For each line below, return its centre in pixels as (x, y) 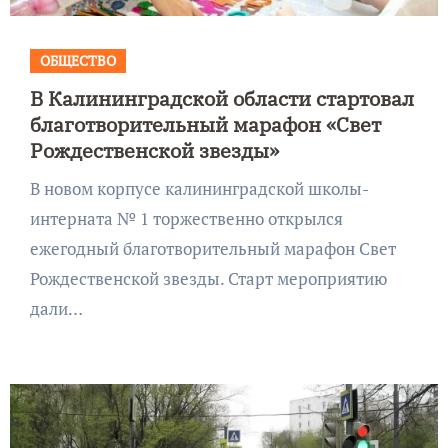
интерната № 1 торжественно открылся (186, 218)
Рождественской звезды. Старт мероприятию (208, 278)
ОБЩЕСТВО (77, 60)
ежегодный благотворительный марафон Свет (212, 248)
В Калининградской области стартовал (221, 98)
